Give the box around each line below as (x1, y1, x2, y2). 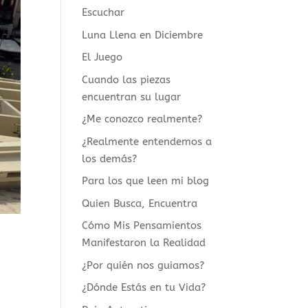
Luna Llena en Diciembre (82, 28, 203, 41)
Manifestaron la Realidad (82, 236, 206, 249)
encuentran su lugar (82, 90, 181, 103)
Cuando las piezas (82, 73, 171, 86)
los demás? (82, 152, 137, 165)
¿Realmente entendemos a (82, 135, 212, 148)
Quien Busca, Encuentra (82, 197, 198, 210)
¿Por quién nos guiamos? (82, 258, 205, 272)
